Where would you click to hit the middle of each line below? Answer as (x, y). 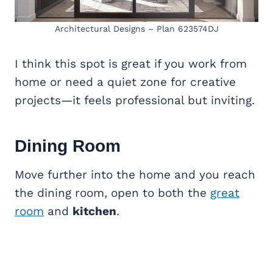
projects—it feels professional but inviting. (135, 101)
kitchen (94, 211)
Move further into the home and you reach (135, 175)
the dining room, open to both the (112, 193)
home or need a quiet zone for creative (125, 82)
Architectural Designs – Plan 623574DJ (136, 29)
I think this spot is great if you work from (131, 64)
